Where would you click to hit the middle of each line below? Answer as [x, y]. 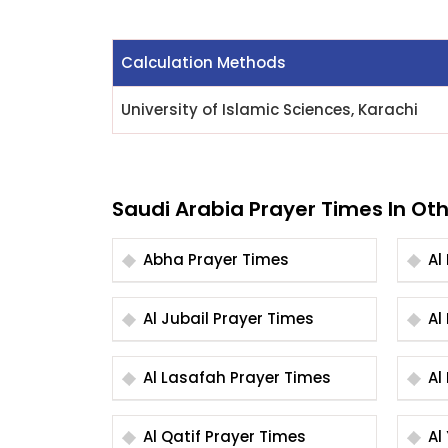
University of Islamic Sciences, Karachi [269, 109]
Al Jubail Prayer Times [263, 318]
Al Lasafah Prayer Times [280, 377]
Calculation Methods [203, 62]
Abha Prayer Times [238, 259]
